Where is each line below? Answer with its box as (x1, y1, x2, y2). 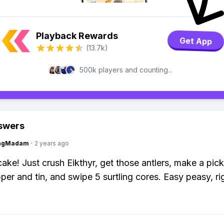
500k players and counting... (79, 65, 172, 74)
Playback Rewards (36, 30, 118, 41)
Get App (179, 35, 212, 47)
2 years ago (34, 139, 69, 147)
